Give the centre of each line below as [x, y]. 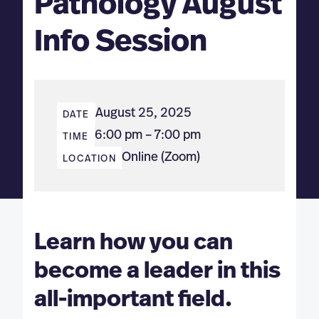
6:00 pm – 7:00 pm [147, 136]
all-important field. [133, 299]
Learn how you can [134, 242]
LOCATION [90, 159]
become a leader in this [157, 271]
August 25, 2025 [143, 114]
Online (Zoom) [161, 158]
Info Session [121, 41]
